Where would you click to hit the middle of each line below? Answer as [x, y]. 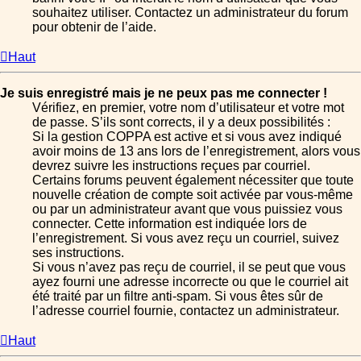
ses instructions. [78, 253]
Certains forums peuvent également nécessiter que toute [193, 180]
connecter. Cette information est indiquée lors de [170, 224]
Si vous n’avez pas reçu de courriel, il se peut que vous [189, 268]
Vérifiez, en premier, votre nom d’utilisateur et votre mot [188, 108]
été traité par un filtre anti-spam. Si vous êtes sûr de [178, 297]
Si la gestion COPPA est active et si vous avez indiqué [187, 137]
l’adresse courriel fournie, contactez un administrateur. [186, 311]
